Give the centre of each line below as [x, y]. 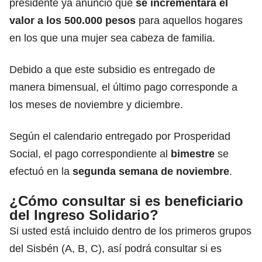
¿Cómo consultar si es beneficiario [126, 201]
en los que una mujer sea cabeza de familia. [112, 38]
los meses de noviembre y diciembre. [96, 104]
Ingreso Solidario [92, 215]
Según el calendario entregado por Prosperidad [120, 136]
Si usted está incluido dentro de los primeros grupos [130, 231]
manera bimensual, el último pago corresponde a [123, 87]
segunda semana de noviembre [151, 171]
